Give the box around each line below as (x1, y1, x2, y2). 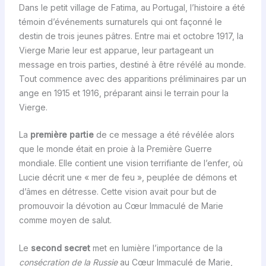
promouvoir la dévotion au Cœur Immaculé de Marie (18, 201, 223, 211)
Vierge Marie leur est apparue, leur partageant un (18, 45, 214, 55)
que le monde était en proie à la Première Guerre (18, 144, 212, 154)
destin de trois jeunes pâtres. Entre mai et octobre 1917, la (18, 30, 243, 41)
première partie (30, 129, 94, 140)
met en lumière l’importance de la (90, 242, 223, 253)
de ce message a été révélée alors (93, 129, 235, 140)
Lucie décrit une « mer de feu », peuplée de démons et (18, 172, 237, 183)
